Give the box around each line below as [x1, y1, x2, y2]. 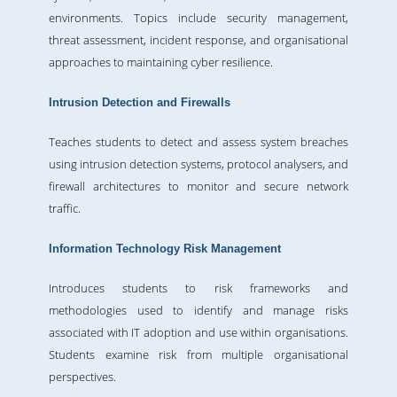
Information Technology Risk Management [49, 242, 281, 256]
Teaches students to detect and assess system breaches [49, 134, 348, 151]
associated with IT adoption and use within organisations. [49, 324, 348, 341]
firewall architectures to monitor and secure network [49, 178, 348, 195]
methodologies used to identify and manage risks [49, 302, 348, 319]
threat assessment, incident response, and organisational [49, 32, 348, 49]
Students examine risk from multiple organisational [49, 346, 348, 363]
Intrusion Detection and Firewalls [49, 96, 230, 110]
